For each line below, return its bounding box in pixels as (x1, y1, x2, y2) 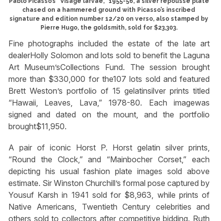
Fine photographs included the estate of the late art (8, 38, 210, 48)
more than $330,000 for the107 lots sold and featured (8, 74, 210, 84)
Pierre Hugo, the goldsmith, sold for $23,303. (40, 24, 178, 31)
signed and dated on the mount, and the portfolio (8, 109, 210, 119)
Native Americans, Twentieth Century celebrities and (8, 201, 210, 212)
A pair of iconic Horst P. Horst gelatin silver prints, (8, 142, 210, 152)
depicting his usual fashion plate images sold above (8, 166, 210, 176)
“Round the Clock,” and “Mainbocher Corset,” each (8, 154, 210, 164)
